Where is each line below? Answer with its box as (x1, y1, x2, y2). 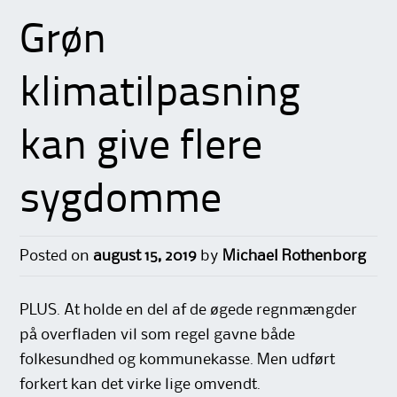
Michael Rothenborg (222, 249, 367, 264)
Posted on (19, 249, 94, 264)
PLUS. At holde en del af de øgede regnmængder (19, 303, 358, 318)
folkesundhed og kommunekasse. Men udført (19, 353, 336, 368)
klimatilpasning (19, 73, 301, 116)
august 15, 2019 (93, 249, 198, 264)
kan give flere (19, 126, 263, 169)
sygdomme (19, 179, 222, 222)
